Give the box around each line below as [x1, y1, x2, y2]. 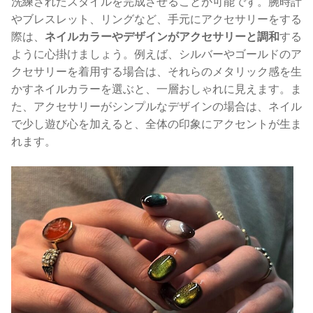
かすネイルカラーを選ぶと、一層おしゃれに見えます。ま [11, 82, 302, 96]
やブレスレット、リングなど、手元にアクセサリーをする [11, 12, 302, 27]
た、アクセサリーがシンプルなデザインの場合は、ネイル [11, 99, 302, 114]
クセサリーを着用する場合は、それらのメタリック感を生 [11, 64, 302, 79]
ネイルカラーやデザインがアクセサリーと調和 [45, 29, 279, 44]
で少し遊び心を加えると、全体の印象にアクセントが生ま [11, 117, 302, 131]
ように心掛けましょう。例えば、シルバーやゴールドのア [11, 47, 302, 61]
